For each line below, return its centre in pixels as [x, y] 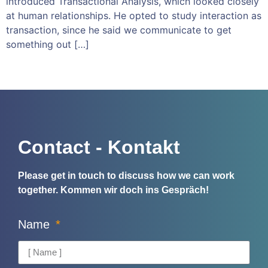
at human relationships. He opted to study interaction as [134, 15]
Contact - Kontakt [99, 147]
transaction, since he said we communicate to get [119, 30]
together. [39, 190]
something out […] [48, 44]
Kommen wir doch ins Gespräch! [135, 190]
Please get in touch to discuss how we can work [126, 176]
